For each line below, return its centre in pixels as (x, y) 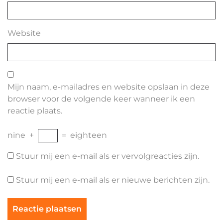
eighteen (89, 135)
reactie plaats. (35, 111)
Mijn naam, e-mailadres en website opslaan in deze (109, 87)
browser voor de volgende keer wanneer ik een (101, 99)
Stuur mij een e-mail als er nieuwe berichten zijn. (113, 180)
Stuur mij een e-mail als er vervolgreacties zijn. (108, 156)
